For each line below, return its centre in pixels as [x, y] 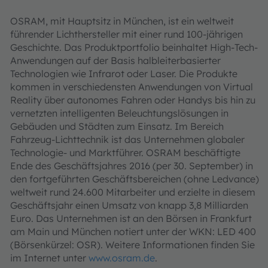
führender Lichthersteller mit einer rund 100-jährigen [127, 34]
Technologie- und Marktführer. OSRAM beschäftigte [125, 153]
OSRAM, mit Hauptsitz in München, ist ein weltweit [122, 21]
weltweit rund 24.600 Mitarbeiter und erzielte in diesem [133, 192]
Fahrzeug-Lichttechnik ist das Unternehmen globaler [127, 139]
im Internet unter [49, 258]
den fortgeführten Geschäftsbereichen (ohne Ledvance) [135, 179]
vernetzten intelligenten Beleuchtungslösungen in [119, 113]
